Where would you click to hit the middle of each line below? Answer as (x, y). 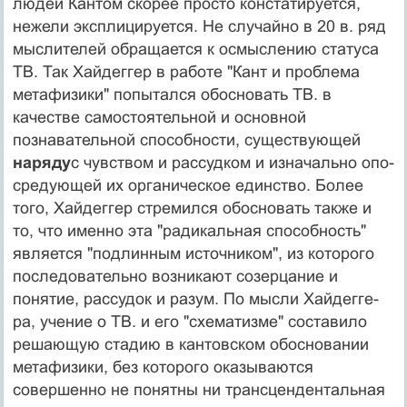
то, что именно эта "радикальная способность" (189, 230)
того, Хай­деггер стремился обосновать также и (192, 208)
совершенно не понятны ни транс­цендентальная (199, 389)
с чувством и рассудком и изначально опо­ (232, 162)
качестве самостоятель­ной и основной (159, 117)
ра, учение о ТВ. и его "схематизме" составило (189, 321)
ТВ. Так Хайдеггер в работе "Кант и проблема (186, 71)
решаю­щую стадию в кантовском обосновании (190, 344)
